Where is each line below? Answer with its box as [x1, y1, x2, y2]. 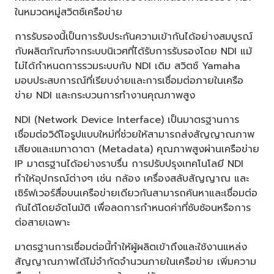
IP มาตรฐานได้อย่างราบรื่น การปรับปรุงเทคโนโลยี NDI [15, 156, 243, 171]
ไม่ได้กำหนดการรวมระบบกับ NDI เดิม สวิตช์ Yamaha [15, 58, 240, 73]
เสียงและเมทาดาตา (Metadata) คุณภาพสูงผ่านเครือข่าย [15, 141, 259, 157]
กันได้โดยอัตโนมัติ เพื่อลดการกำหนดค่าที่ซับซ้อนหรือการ [15, 200, 251, 215]
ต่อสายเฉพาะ [15, 215, 70, 230]
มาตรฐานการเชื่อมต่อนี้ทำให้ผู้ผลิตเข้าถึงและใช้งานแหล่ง [15, 239, 247, 254]
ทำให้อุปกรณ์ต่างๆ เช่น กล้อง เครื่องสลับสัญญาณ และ [15, 171, 249, 186]
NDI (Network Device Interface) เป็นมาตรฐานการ [15, 112, 239, 127]
